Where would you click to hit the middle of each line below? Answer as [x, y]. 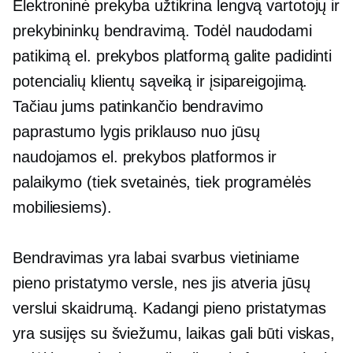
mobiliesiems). [62, 207]
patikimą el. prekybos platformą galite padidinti [173, 56]
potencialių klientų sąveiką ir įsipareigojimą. [160, 81]
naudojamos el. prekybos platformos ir [145, 157]
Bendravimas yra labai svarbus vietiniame [156, 258]
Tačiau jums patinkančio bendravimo [138, 106]
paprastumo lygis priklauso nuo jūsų [136, 132]
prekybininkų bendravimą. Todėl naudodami [162, 31]
